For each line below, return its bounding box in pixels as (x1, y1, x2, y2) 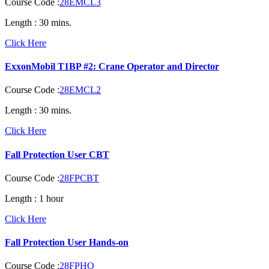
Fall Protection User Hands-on (5, 237, 128, 248)
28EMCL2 (59, 85, 101, 95)
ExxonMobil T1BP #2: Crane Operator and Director (5, 61, 219, 72)
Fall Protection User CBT (5, 149, 109, 160)
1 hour (37, 193, 64, 204)
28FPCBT (59, 172, 99, 183)
